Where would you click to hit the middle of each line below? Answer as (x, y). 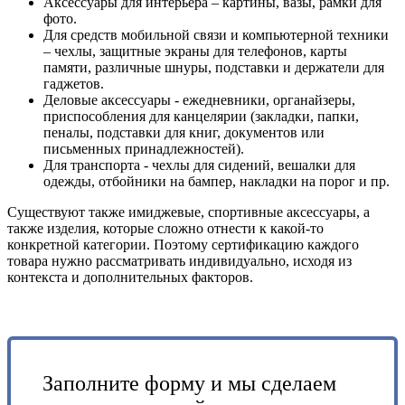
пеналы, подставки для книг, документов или (184, 133)
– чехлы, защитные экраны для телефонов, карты (195, 52)
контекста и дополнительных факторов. (130, 278)
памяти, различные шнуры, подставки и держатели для (214, 68)
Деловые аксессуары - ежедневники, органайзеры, (199, 100)
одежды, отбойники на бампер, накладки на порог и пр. (217, 182)
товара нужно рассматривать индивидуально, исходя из (179, 261)
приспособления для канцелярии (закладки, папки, (201, 117)
